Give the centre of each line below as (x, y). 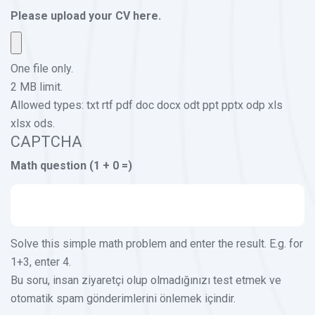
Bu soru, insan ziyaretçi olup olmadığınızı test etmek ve (146, 280)
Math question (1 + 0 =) (71, 165)
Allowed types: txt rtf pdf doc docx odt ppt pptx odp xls (147, 105)
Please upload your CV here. (86, 15)
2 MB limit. (37, 86)
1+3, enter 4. (41, 262)
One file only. (42, 68)
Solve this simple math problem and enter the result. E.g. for (157, 243)
